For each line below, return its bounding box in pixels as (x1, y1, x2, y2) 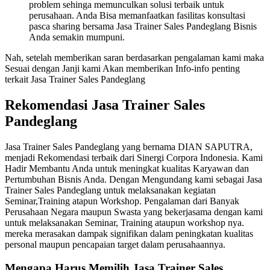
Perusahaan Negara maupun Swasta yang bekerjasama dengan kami (5, 207, 263, 218)
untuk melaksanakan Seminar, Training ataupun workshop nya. (5, 218, 244, 228)
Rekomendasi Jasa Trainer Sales (5, 97, 205, 113)
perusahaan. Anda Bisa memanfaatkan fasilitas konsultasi (29, 10, 245, 21)
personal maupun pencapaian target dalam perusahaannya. (5, 239, 225, 250)
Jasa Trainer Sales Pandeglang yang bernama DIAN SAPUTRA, (5, 142, 253, 152)
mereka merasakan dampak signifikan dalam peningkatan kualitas (5, 228, 253, 239)
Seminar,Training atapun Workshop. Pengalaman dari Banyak (5, 196, 239, 207)
